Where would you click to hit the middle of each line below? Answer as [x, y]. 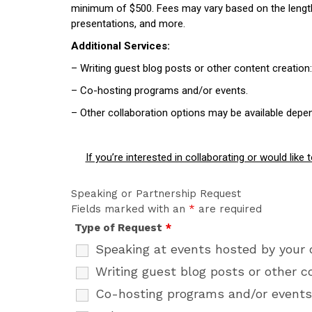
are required [228, 209]
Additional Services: [123, 46]
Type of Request [120, 228]
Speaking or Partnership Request [156, 194]
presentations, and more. [128, 24]
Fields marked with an [130, 209]
